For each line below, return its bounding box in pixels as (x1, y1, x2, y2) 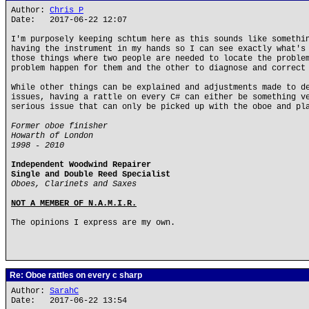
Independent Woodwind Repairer (11, 160, 151, 170)
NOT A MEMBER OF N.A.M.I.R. (11, 199, 137, 208)
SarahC (50, 286, 79, 296)
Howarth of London (11, 131, 93, 141)
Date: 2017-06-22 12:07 (11, 15, 127, 25)
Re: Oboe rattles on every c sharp (8, 270, 142, 280)
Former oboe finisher (11, 121, 108, 131)
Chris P (50, 6, 83, 15)
